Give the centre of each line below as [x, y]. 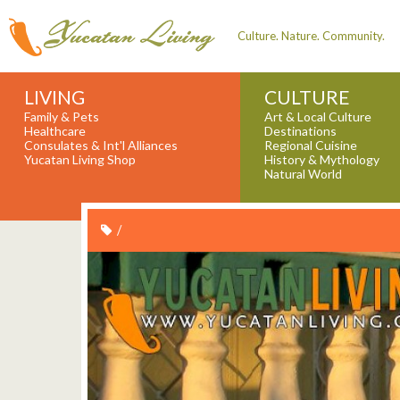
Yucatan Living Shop [79, 160]
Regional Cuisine [310, 146]
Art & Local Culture [317, 117]
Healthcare [54, 131]
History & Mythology [321, 160]
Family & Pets [61, 117]
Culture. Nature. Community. [312, 35]
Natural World [303, 174]
